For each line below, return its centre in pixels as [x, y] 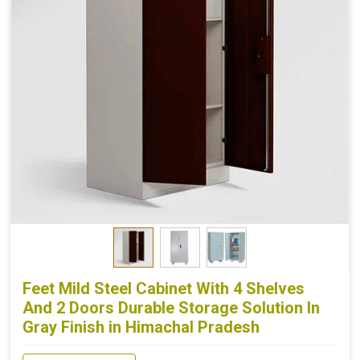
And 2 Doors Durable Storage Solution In [171, 307]
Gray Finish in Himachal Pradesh [141, 327]
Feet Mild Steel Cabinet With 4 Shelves [164, 288]
